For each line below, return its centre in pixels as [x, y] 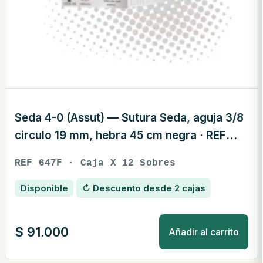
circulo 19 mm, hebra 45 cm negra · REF [120, 135]
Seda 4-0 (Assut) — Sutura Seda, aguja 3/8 [129, 117]
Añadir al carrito [204, 232]
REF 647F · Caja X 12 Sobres [95, 163]
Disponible [44, 188]
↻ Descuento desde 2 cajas [144, 188]
